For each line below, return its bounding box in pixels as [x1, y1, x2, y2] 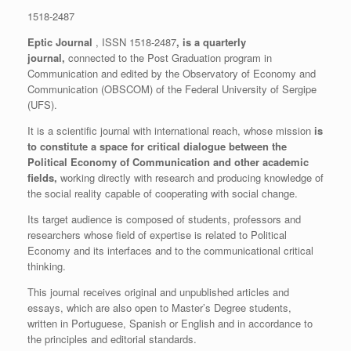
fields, [27, 170, 60, 186]
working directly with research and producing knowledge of [60, 170, 324, 186]
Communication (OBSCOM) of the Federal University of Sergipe [27, 81, 317, 97]
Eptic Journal [27, 34, 96, 50]
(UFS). [27, 97, 57, 113]
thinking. [27, 259, 66, 274]
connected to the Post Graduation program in [68, 50, 272, 66]
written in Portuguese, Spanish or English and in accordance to [27, 316, 313, 331]
